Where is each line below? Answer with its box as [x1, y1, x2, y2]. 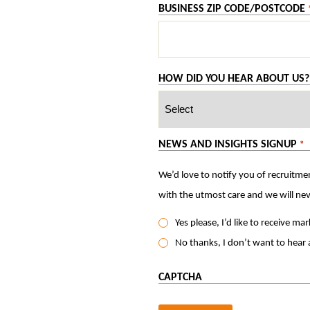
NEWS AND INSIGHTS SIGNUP [158, 138, 298, 150]
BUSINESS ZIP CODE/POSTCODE [158, 3, 306, 15]
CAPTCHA [158, 271, 203, 283]
